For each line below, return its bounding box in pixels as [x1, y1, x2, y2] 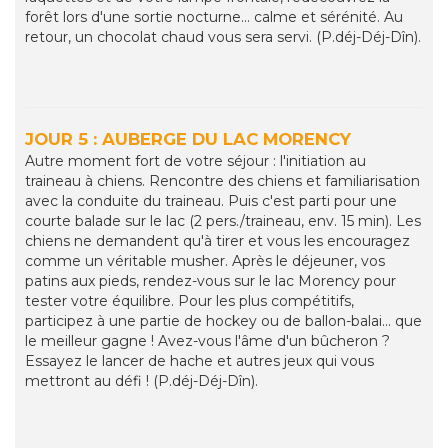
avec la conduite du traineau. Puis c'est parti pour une [25, 192, 397, 211]
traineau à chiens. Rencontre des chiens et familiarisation [25, 172, 420, 191]
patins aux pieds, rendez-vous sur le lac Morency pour [25, 272, 396, 291]
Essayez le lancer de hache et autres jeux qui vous [25, 352, 374, 371]
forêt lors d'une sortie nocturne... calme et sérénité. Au [25, 8, 403, 27]
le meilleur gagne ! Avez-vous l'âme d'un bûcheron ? [25, 332, 390, 351]
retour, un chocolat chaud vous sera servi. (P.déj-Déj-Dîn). [25, 28, 421, 47]
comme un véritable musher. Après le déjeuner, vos [25, 252, 385, 271]
